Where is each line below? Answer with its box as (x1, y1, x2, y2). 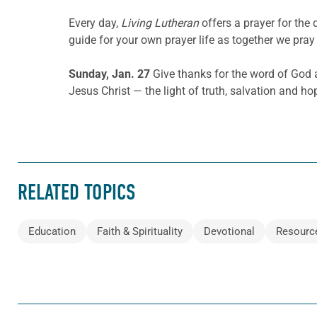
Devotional (204, 225, 255, 238)
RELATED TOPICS (18, 180, 135, 206)
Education (28, 225, 76, 238)
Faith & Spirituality (97, 225, 183, 238)
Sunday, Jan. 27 (69, 67, 153, 81)
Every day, (69, 16, 121, 30)
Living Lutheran (121, 16, 199, 30)
